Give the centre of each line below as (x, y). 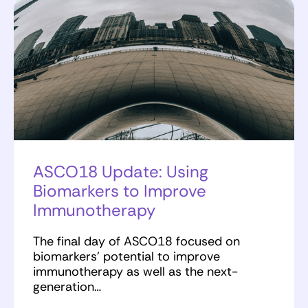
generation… (67, 287)
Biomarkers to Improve (120, 191)
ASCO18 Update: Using (121, 172)
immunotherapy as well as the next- (135, 272)
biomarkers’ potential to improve (126, 257)
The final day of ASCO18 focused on (136, 242)
